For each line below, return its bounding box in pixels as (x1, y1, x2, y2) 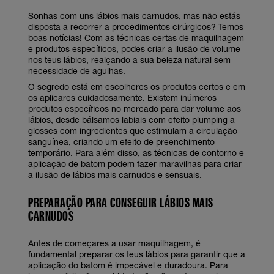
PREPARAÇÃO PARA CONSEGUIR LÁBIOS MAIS (28, 194, 213, 211)
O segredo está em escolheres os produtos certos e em (28, 81, 245, 92)
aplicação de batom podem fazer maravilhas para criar (28, 158, 242, 169)
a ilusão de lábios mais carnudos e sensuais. (28, 169, 202, 180)
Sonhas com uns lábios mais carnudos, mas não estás (28, 10, 240, 21)
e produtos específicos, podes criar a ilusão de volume (28, 43, 240, 54)
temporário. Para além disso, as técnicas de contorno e (28, 147, 244, 158)
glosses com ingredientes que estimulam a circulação (28, 125, 237, 136)
